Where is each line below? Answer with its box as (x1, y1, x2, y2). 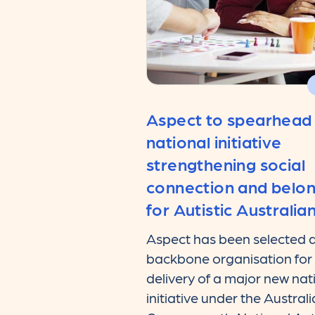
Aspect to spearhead (146, 108, 312, 129)
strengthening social (146, 153, 305, 174)
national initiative (146, 130, 282, 151)
